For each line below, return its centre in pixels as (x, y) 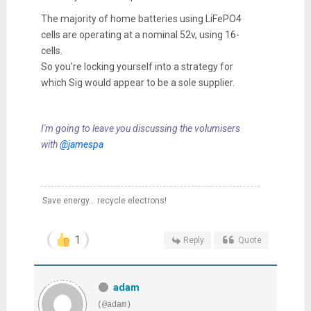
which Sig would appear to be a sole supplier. (137, 82)
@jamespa (81, 144)
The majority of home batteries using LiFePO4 (141, 18)
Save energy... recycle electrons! (104, 200)
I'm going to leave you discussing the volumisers (140, 128)
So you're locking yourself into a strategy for (137, 66)
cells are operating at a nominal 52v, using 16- (140, 34)
